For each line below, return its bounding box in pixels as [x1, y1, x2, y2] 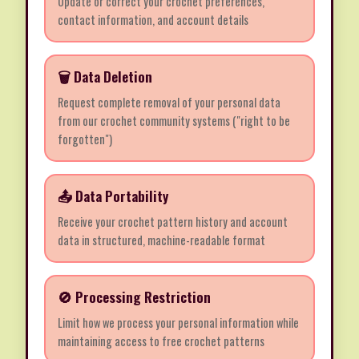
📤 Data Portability [58, 185, 168, 207]
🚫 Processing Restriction [58, 286, 211, 308]
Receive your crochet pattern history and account [58, 213, 288, 231]
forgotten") [58, 131, 112, 148]
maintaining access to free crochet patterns [58, 333, 264, 350]
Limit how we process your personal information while [58, 314, 299, 332]
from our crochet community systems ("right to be [58, 112, 290, 130]
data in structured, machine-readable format [58, 232, 265, 249]
